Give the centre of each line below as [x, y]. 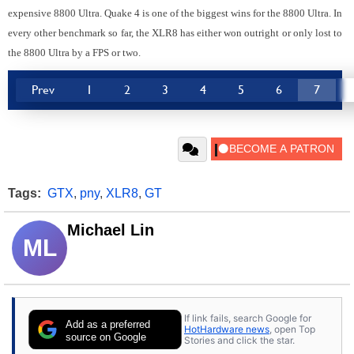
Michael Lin [111, 230]
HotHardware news [227, 329]
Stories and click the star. [239, 340]
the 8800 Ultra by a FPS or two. [74, 53]
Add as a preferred [108, 325]
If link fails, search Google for [248, 318]
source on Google [106, 337]
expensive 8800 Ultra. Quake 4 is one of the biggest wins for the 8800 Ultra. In [175, 13]
